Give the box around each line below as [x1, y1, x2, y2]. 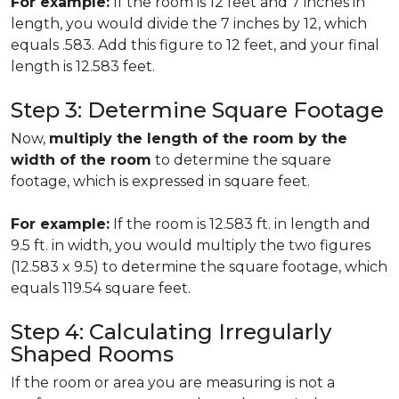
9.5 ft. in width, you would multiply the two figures [11, 237, 370, 254]
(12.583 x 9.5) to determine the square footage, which [11, 258, 387, 275]
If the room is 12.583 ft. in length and [110, 216, 370, 232]
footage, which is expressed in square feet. [11, 173, 310, 190]
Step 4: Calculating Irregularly [11, 319, 331, 345]
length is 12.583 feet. [11, 58, 155, 75]
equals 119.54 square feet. [11, 280, 191, 297]
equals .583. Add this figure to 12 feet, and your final [11, 37, 379, 53]
